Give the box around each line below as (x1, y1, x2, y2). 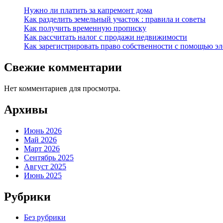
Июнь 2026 (24, 126, 62, 135)
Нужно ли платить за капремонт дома (24, 6, 152, 15)
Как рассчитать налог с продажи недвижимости (24, 33, 187, 42)
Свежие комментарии (4, 60, 122, 74)
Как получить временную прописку (24, 24, 146, 33)
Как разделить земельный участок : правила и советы (24, 15, 206, 24)
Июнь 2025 (24, 171, 62, 180)
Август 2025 (24, 162, 66, 171)
